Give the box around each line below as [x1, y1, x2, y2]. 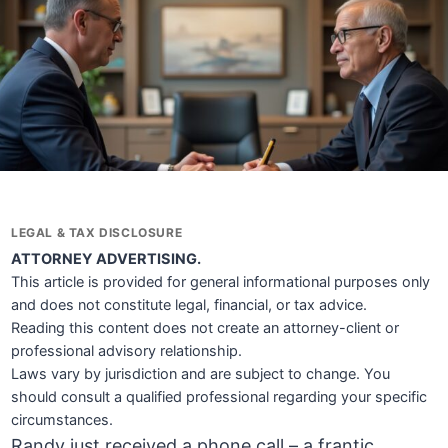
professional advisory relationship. [11, 342, 243, 361]
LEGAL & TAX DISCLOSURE [11, 225, 183, 241]
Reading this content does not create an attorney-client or [11, 319, 400, 338]
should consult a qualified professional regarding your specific [11, 388, 428, 407]
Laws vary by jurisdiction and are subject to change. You [11, 365, 391, 384]
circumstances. [11, 411, 114, 430]
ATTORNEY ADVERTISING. [11, 250, 202, 269]
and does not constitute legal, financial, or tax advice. [11, 296, 368, 315]
